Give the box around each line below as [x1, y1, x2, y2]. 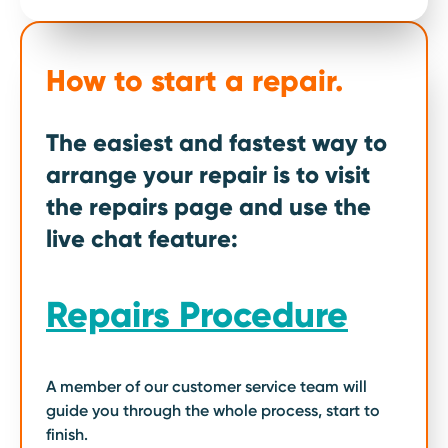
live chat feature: [46, 223, 238, 253]
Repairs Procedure [46, 292, 348, 337]
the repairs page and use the [46, 191, 371, 221]
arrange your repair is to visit [46, 159, 370, 189]
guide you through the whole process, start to [46, 400, 380, 420]
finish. [46, 424, 88, 444]
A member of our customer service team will [46, 376, 367, 396]
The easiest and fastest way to [46, 127, 387, 157]
